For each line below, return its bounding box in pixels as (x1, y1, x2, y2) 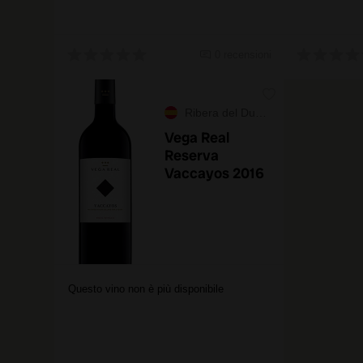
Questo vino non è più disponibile (68, 283, 224, 295)
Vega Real (164, 128, 229, 147)
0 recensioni (215, 49, 271, 61)
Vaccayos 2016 (164, 164, 264, 182)
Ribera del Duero (185, 106, 255, 119)
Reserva (164, 146, 219, 164)
